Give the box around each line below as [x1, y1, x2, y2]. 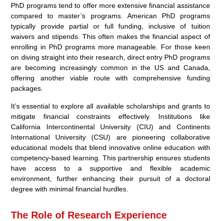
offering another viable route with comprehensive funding [11, 74, 210, 82]
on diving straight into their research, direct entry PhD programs [11, 53, 210, 62]
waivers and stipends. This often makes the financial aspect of [11, 33, 210, 41]
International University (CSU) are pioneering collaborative [11, 133, 210, 142]
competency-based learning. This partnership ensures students [11, 154, 210, 162]
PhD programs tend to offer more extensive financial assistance [11, 1, 210, 10]
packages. [11, 84, 43, 93]
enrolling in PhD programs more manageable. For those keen [11, 43, 210, 51]
